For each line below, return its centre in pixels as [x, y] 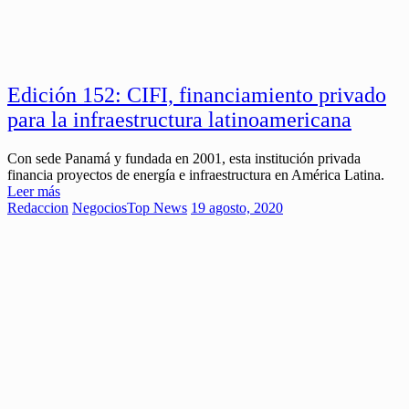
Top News [157, 207]
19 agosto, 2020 [237, 207]
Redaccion [38, 207]
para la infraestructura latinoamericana [179, 119]
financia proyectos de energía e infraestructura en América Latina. [196, 174]
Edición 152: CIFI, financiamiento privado [197, 94]
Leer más [34, 191]
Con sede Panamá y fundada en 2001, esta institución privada [184, 158]
